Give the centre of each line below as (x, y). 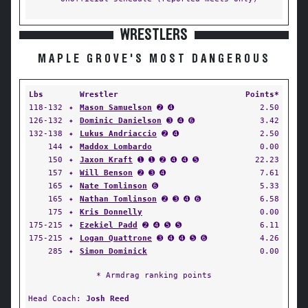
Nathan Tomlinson (118, 199)
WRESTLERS (154, 35)
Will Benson (106, 173)
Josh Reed (108, 298)
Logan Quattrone (116, 238)
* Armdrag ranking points (154, 275)
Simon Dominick (113, 251)
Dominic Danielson (121, 120)
